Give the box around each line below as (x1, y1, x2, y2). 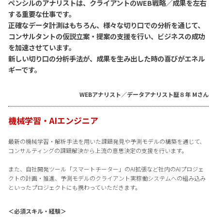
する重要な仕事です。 (8, 9, 76, 19)
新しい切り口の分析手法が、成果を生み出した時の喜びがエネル (8, 53, 205, 64)
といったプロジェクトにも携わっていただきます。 (8, 183, 141, 192)
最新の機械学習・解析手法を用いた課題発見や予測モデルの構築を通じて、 (8, 137, 205, 146)
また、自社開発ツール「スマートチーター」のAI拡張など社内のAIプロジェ (8, 165, 204, 173)
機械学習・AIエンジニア (8, 114, 98, 127)
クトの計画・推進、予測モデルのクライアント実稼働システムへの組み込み (8, 174, 206, 183)
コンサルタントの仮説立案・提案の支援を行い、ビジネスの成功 (8, 31, 205, 42)
